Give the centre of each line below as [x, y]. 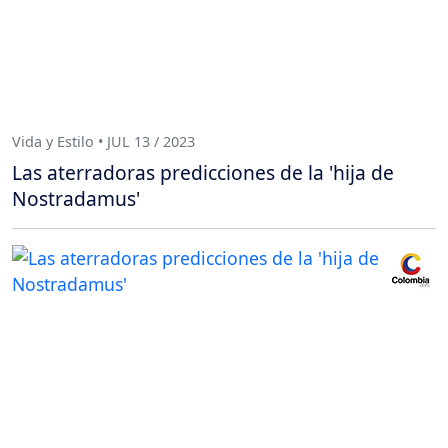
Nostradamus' [76, 199]
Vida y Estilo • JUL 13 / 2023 [103, 141]
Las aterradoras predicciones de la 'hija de [203, 173]
